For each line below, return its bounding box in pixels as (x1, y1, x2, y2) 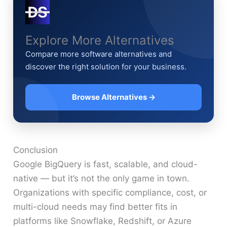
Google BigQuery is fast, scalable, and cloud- (13, 159, 198, 170)
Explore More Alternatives (25, 33, 175, 48)
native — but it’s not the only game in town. (13, 173, 190, 184)
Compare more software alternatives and (25, 49, 172, 59)
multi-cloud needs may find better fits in (13, 202, 178, 212)
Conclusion (13, 145, 58, 156)
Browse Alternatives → (71, 92, 156, 102)
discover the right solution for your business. (25, 62, 187, 72)
